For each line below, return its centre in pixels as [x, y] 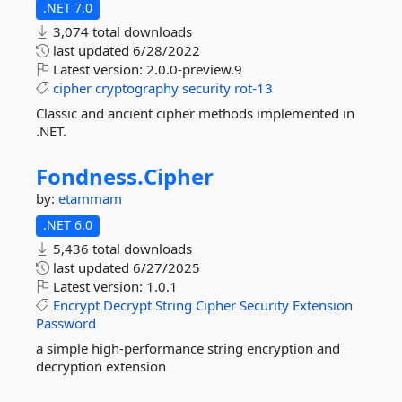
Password [66, 323]
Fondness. [90, 176]
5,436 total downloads [121, 249]
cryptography [137, 88]
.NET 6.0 [68, 225]
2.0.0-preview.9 [194, 69]
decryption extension [101, 366]
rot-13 [253, 88]
